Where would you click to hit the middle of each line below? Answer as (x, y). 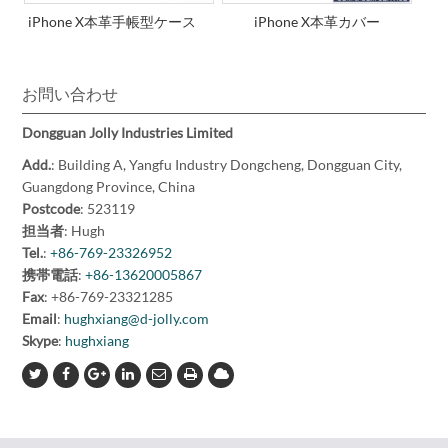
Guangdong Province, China (109, 187)
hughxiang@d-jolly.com (137, 319)
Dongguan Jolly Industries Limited (128, 133)
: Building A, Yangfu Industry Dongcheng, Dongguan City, (227, 165)
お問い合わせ (70, 94)
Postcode (51, 209)
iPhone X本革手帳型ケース (119, 22)
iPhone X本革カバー (316, 22)
